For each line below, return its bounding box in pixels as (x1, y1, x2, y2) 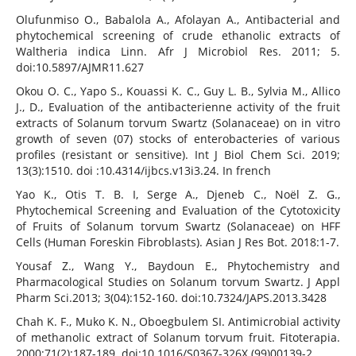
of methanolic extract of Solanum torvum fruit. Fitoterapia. (15, 330, 341, 346)
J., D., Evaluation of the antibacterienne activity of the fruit (15, 99, 341, 115)
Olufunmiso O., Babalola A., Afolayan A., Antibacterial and (15, 12, 341, 28)
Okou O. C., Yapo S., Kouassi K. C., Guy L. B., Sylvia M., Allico (15, 83, 341, 99)
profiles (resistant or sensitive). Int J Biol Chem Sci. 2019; (15, 147, 341, 163)
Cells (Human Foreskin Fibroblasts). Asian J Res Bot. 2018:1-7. (15, 234, 339, 250)
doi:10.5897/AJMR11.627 (15, 60, 144, 75)
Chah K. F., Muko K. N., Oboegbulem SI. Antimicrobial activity (15, 314, 341, 330)
